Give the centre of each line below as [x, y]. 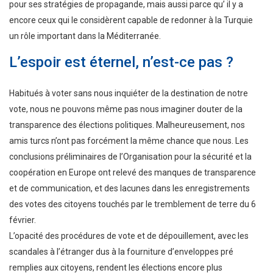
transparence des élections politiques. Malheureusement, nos [127, 125]
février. [23, 220]
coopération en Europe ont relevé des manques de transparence [133, 173]
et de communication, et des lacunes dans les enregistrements [129, 189]
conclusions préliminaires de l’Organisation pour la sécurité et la [130, 157]
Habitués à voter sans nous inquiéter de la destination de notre [129, 94]
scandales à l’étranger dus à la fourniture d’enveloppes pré [121, 252]
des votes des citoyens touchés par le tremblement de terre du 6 [133, 204]
